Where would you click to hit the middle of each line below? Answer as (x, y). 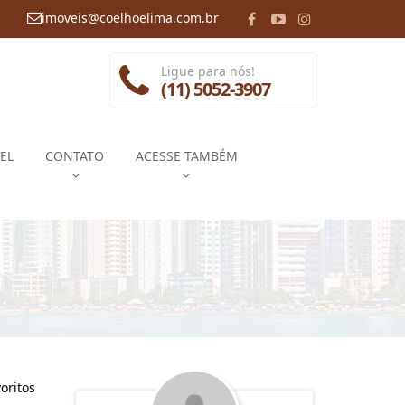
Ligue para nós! (207, 71)
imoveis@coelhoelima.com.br (130, 18)
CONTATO (75, 156)
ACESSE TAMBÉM (187, 156)
